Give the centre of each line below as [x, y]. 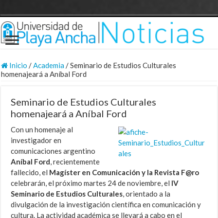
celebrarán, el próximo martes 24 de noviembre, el [91, 183]
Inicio [18, 65]
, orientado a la [147, 194]
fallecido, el [30, 173]
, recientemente [75, 162]
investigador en [36, 140]
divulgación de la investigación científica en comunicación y [106, 205]
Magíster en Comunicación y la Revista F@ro [124, 173]
